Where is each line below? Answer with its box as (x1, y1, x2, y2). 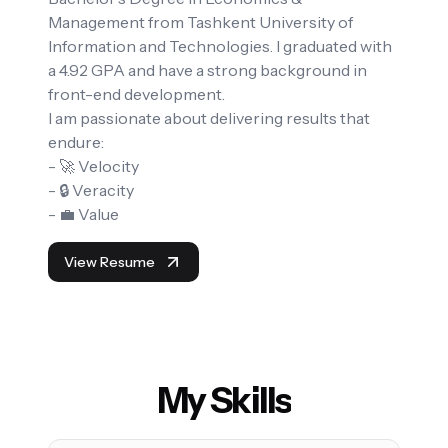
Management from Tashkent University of (48, 12, 353, 33)
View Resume (64, 253, 155, 272)
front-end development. (48, 84, 225, 105)
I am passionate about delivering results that (48, 108, 370, 129)
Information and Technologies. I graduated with (48, 36, 392, 57)
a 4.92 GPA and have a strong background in (48, 60, 367, 81)
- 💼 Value (48, 204, 119, 225)
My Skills (156, 378, 292, 423)
